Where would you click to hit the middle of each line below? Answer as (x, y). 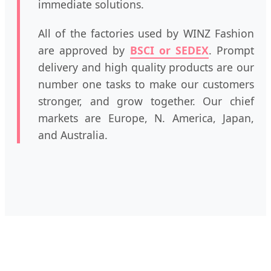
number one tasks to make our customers (146, 84)
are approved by (84, 51)
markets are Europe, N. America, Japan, (146, 118)
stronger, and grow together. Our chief (146, 101)
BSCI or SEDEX (169, 51)
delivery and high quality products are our (146, 67)
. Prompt (231, 51)
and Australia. (73, 135)
